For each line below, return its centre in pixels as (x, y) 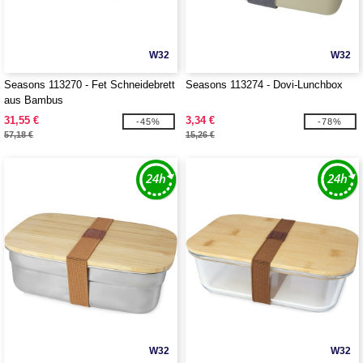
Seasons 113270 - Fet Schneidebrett (90, 85)
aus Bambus (34, 100)
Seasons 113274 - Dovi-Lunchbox (264, 85)
